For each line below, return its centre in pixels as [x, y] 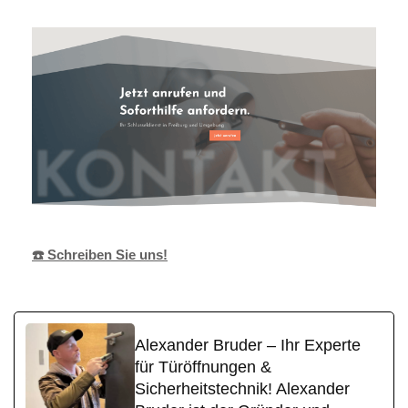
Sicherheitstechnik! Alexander [242, 389]
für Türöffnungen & [203, 367]
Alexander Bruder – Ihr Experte [248, 346]
